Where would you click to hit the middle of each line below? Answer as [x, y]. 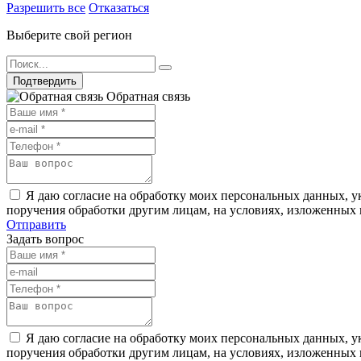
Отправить [36, 224]
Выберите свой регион [69, 35]
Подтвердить [45, 81]
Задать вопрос [45, 239]
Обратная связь [148, 96]
